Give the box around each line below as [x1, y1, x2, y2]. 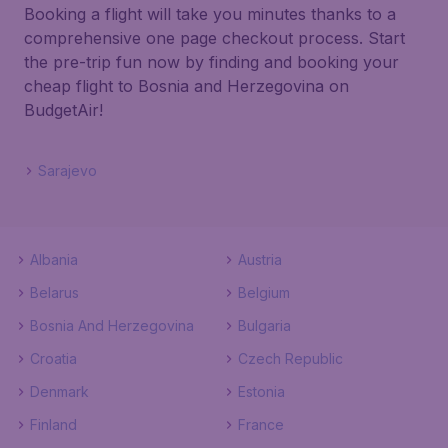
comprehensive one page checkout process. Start [24, 28, 405, 48]
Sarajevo [38, 162, 97, 179]
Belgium [238, 284, 290, 301]
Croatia [30, 350, 77, 367]
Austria [238, 251, 282, 268]
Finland [30, 416, 77, 433]
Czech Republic [238, 350, 343, 367]
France [238, 416, 284, 433]
